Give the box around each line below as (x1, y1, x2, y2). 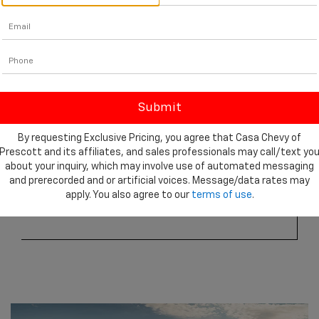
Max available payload (90, 202, 229, 215)
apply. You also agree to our (65, 189, 192, 200)
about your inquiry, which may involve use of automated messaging (5, 161, 314, 172)
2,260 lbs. (115, 172, 196, 189)
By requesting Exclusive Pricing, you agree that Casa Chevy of (18, 132, 301, 143)
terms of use (191, 189, 252, 200)
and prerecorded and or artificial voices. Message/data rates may (9, 175, 310, 186)
